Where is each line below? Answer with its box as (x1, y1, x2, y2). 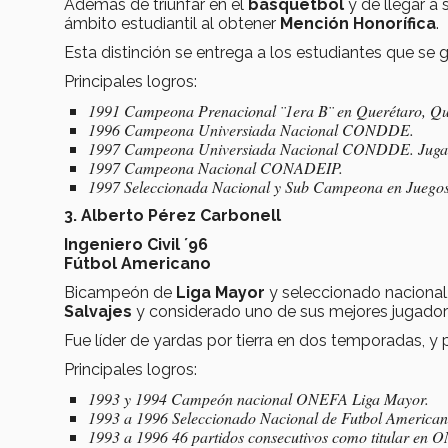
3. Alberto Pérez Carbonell (64, 205, 281, 225)
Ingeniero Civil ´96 (64, 234, 208, 254)
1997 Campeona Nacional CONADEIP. (88, 156, 343, 178)
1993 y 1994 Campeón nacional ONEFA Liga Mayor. (88, 387, 429, 409)
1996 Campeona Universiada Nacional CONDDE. (88, 118, 414, 140)
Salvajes (64, 301, 132, 321)
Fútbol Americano (64, 253, 211, 273)
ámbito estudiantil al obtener (64, 13, 280, 33)
